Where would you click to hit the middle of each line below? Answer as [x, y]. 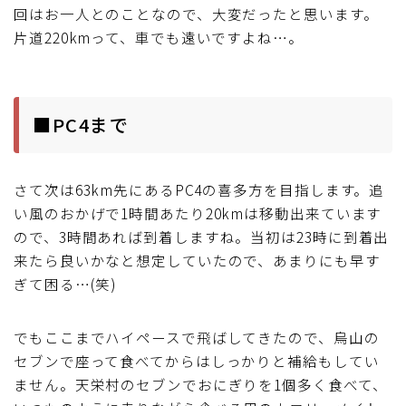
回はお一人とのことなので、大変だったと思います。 [196, 13]
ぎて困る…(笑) [65, 283]
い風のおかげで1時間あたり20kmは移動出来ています [198, 213]
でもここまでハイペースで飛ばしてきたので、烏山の [197, 337]
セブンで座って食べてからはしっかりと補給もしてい [197, 360]
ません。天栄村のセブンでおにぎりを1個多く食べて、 [201, 384]
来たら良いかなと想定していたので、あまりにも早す [197, 260]
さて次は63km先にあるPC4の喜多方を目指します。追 [199, 189]
